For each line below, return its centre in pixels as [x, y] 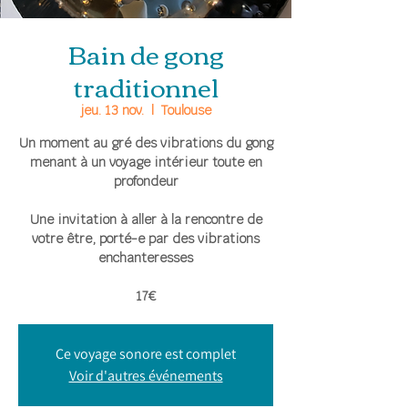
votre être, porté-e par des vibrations [146, 238]
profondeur [146, 181]
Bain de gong [146, 52]
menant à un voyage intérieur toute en [146, 162]
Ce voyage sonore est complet [146, 353]
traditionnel [146, 85]
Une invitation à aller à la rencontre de [146, 219]
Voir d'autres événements [146, 375]
